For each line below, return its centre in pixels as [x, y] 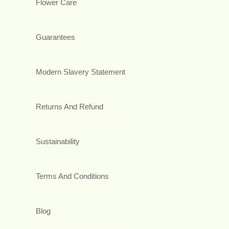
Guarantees [55, 37]
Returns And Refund [70, 107]
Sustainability [58, 142]
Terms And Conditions [72, 176]
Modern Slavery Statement [81, 72]
